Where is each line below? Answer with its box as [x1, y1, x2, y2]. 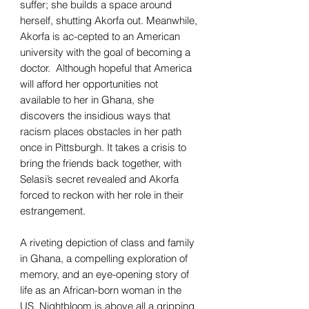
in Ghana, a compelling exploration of [20, 251, 188, 265]
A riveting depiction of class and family [20, 235, 195, 249]
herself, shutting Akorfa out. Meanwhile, [20, 13, 197, 27]
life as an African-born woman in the [20, 283, 181, 297]
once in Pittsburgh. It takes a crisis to [20, 140, 186, 154]
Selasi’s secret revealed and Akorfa [20, 172, 179, 186]
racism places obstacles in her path [20, 124, 181, 138]
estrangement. [20, 203, 86, 217]
